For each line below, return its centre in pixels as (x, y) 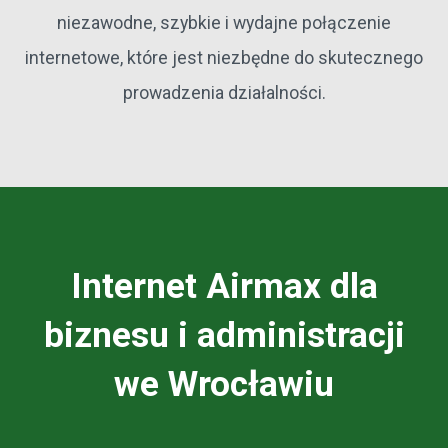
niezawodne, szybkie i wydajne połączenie (224, 23)
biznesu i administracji (224, 335)
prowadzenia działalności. (224, 93)
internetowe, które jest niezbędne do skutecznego (224, 58)
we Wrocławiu (224, 384)
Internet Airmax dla (224, 286)
